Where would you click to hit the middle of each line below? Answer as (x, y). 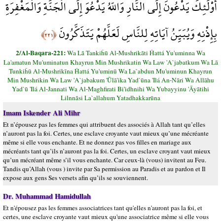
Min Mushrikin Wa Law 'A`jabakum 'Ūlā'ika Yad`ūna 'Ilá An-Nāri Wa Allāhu (110, 80)
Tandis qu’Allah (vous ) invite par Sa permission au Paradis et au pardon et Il (104, 169)
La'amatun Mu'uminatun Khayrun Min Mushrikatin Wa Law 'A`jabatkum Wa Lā (110, 62)
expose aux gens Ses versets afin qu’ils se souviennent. (75, 178)
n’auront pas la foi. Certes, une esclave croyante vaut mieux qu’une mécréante (106, 133)
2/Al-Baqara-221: (41, 53)
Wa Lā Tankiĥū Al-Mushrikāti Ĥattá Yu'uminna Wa (136, 53)
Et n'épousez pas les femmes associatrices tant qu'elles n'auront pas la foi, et (103, 208)
